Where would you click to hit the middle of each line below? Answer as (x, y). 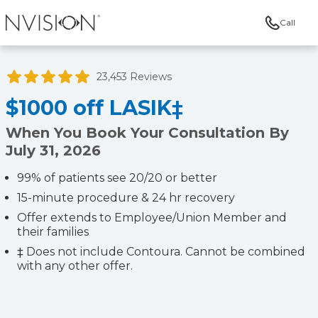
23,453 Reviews (134, 77)
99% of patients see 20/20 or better (117, 178)
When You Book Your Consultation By (147, 133)
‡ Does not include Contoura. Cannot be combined (161, 252)
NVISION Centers (59, 39)
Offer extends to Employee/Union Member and (152, 218)
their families (53, 232)
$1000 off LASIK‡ (94, 108)
